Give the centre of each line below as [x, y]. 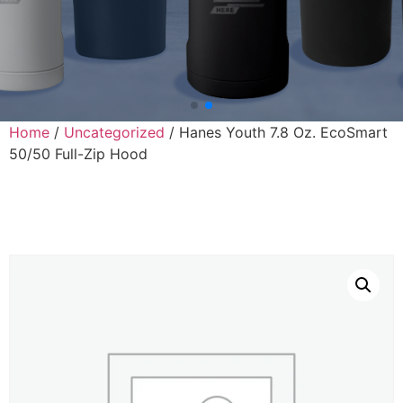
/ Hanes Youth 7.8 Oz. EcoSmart [276, 132]
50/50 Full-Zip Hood [78, 153]
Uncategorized [114, 132]
